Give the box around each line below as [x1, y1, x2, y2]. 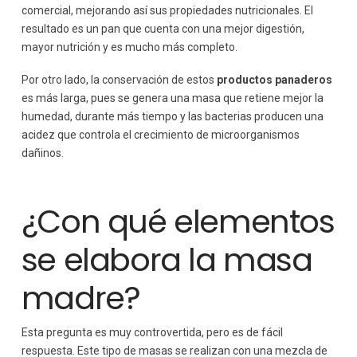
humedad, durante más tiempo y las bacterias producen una [21, 110, 324, 124]
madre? [21, 276, 140, 321]
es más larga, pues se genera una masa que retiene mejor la [21, 92, 324, 105]
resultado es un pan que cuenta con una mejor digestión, [21, 22, 304, 35]
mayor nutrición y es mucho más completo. [21, 40, 237, 53]
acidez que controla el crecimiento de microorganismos [21, 128, 300, 142]
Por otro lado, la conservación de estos [21, 73, 217, 87]
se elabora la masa [21, 237, 312, 283]
